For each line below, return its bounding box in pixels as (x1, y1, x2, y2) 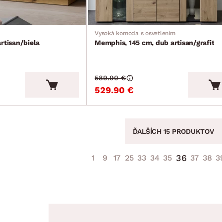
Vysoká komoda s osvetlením (95, 29, 175, 37)
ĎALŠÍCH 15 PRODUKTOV (132, 127, 214, 135)
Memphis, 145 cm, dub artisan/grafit (95, 38, 215, 47)
